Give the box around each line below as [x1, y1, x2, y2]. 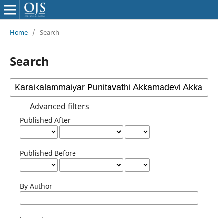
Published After [19, 115, 71, 125]
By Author [19, 181, 52, 191]
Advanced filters [29, 100, 89, 111]
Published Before [19, 148, 76, 158]
